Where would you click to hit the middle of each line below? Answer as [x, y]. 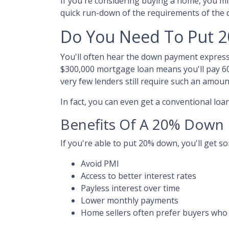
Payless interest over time [130, 188]
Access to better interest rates [139, 176]
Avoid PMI [100, 164]
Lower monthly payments [130, 200]
